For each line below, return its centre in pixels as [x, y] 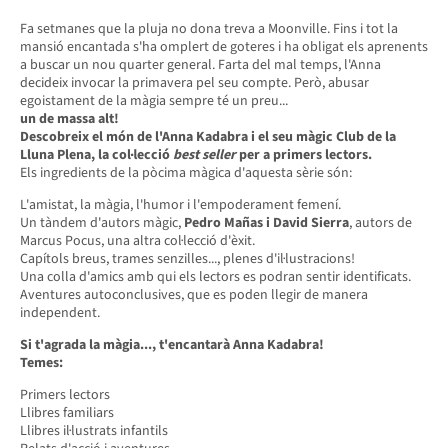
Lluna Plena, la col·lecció [96, 154]
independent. [60, 312]
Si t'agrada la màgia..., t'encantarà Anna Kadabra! [172, 344]
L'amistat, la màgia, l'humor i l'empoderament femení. [180, 204]
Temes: [41, 362]
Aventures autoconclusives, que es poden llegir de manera [194, 294]
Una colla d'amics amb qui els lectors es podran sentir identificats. [215, 276]
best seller [204, 154]
